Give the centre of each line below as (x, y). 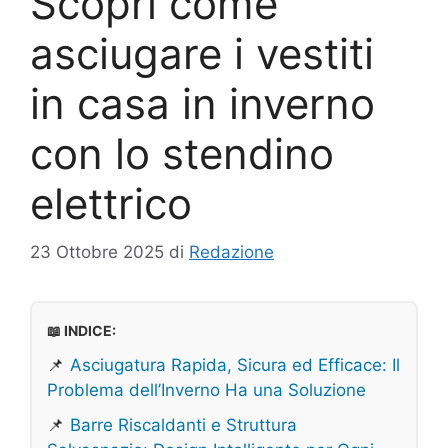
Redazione (231, 252)
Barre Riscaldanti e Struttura (183, 425)
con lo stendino (182, 153)
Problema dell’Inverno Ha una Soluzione (206, 390)
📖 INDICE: (81, 330)
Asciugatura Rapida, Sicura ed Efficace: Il (235, 365)
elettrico (111, 203)
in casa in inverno (202, 103)
